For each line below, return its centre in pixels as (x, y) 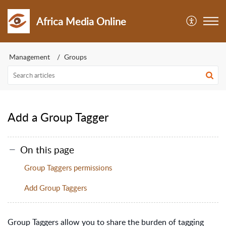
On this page (47, 149)
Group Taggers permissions (68, 167)
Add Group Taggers (55, 187)
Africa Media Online (81, 21)
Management (30, 57)
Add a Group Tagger (58, 117)
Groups (75, 57)
